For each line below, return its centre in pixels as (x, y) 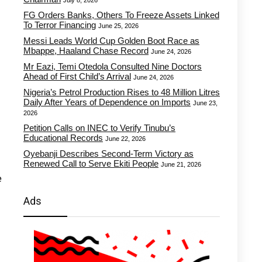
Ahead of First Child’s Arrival (77, 76)
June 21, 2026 (181, 164)
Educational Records (63, 138)
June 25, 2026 (118, 26)
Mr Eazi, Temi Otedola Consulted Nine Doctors (113, 66)
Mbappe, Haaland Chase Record (86, 51)
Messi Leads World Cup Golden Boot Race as (111, 41)
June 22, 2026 (125, 139)
